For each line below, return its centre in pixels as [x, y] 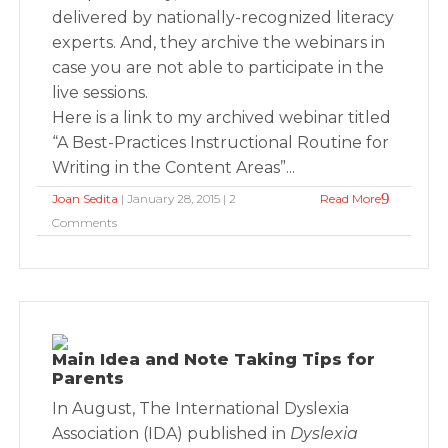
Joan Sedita [85, 198]
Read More [350, 198]
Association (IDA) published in [171, 433]
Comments [85, 222]
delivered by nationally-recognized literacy [223, 17]
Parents [88, 378]
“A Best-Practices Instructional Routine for [221, 142]
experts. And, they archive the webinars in [219, 42]
